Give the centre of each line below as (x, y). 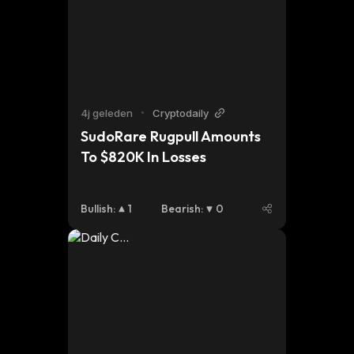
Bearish (181, 209)
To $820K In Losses (143, 157)
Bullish (97, 209)
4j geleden (107, 113)
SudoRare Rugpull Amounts (171, 136)
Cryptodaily (181, 113)
